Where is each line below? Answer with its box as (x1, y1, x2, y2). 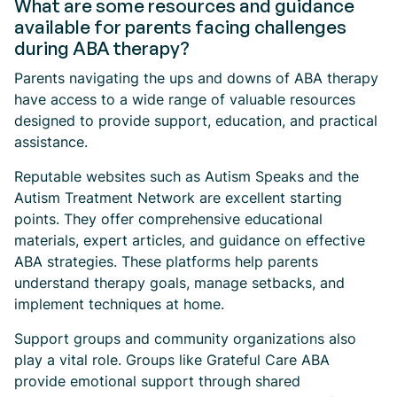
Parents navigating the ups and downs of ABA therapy (14, 69, 378, 87)
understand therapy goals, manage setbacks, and (14, 274, 345, 292)
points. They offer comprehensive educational (14, 210, 323, 228)
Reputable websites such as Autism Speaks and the (14, 167, 359, 185)
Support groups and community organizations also (14, 330, 356, 347)
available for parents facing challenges (14, 15, 346, 38)
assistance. (14, 133, 88, 151)
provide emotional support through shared (14, 372, 300, 390)
